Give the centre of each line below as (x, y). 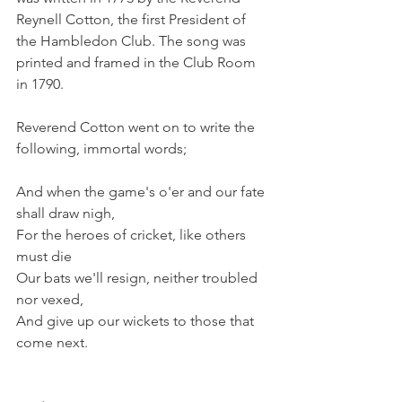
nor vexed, (50, 299)
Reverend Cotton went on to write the (137, 127)
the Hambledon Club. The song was (133, 41)
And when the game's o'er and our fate (142, 192)
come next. (52, 342)
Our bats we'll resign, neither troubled (139, 278)
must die (44, 256)
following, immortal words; (101, 149)
